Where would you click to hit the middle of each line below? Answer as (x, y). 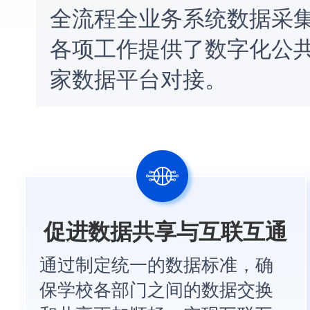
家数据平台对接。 (139, 77)
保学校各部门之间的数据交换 (157, 288)
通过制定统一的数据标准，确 (157, 263)
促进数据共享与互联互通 (166, 230)
